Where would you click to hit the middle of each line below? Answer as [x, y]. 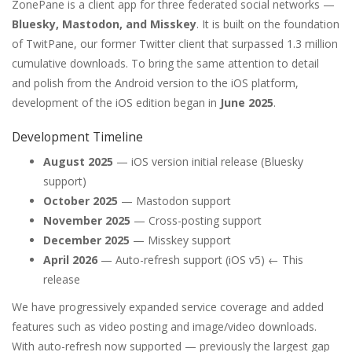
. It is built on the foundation [268, 24]
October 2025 [81, 201]
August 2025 [78, 162]
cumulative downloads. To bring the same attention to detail [165, 63]
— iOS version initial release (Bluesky [208, 162]
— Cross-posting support [196, 221]
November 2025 [87, 221]
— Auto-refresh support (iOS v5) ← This [200, 260]
